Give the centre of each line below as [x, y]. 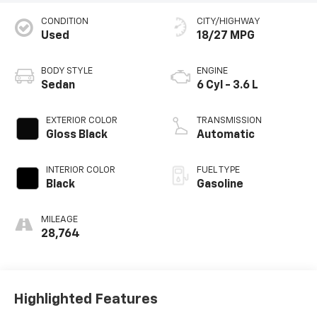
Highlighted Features [85, 299]
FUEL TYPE [218, 171]
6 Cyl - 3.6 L [227, 86]
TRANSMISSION [229, 121]
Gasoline [220, 185]
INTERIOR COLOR [80, 171]
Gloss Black [76, 136]
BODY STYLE [67, 71]
